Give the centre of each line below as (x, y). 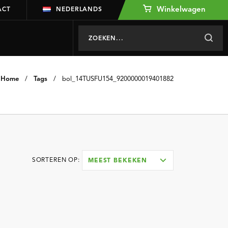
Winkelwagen (180, 10)
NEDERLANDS (79, 10)
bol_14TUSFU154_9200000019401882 (118, 79)
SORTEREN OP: (56, 161)
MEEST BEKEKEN (118, 161)
